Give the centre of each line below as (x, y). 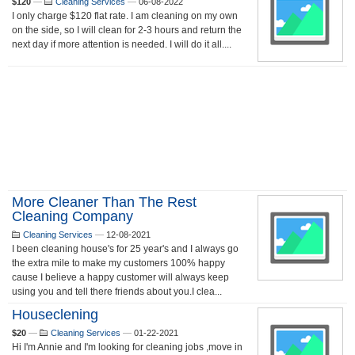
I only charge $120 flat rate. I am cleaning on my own (125, 16)
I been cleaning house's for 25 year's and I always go (125, 249)
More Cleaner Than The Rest (104, 202)
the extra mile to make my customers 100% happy (118, 263)
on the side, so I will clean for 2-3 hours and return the (127, 30)
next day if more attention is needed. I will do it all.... (122, 44)
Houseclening (55, 315)
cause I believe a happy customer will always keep (120, 277)
